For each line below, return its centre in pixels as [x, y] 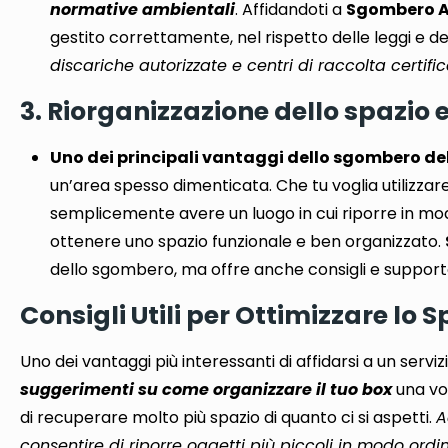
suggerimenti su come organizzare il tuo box [206, 389]
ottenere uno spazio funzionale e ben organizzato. [248, 241]
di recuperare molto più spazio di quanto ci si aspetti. [228, 417]
